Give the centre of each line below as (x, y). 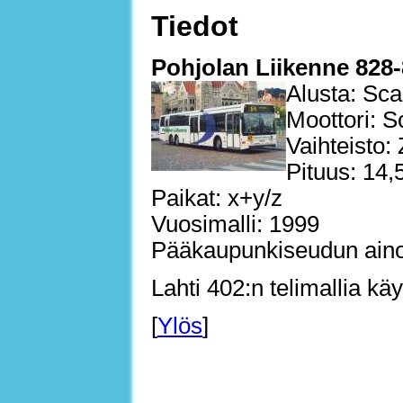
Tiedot (195, 26)
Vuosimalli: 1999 (235, 224)
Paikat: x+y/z (217, 198)
